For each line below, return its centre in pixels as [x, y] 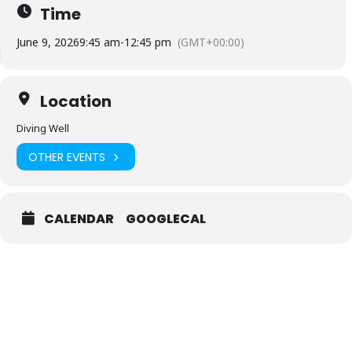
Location [76, 102]
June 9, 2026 [48, 42]
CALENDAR [79, 219]
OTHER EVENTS [67, 157]
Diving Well [43, 128]
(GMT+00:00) [211, 42]
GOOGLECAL [166, 219]
